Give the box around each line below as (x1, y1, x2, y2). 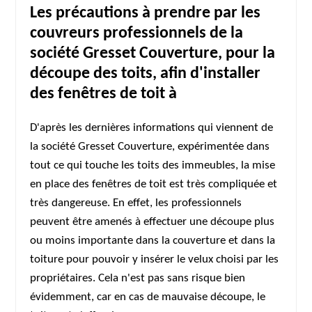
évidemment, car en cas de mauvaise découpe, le (30, 291, 266, 303)
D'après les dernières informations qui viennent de (30, 122, 274, 134)
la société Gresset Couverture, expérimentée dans (30, 141, 270, 153)
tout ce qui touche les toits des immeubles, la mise (30, 159, 276, 171)
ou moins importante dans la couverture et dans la (30, 235, 276, 247)
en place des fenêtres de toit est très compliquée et (30, 178, 278, 190)
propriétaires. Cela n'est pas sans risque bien (30, 272, 246, 284)
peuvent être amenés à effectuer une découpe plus (30, 216, 275, 228)
